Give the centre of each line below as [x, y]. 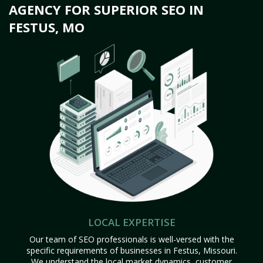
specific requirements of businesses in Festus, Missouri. [131, 250]
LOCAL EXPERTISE [131, 222]
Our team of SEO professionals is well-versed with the [131, 239]
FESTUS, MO [47, 27]
